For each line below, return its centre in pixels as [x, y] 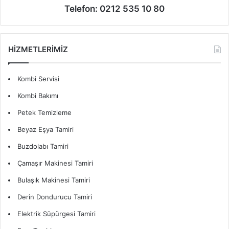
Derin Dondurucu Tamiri [55, 197]
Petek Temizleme [44, 113]
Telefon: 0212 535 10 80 [114, 9]
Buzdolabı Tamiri [43, 146]
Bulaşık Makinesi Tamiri [54, 180]
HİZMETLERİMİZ [38, 50]
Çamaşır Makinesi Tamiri [55, 163]
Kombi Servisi [38, 79]
